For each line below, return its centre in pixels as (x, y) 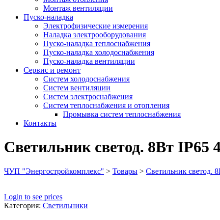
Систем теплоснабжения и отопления (106, 105)
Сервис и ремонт (52, 70)
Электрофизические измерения (96, 26)
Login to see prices (33, 196)
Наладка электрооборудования (95, 35)
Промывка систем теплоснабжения (122, 114)
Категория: (23, 205)
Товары (125, 171)
